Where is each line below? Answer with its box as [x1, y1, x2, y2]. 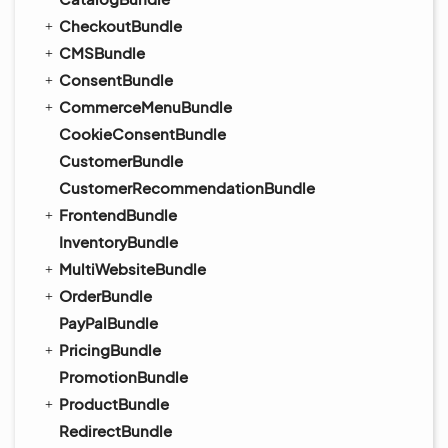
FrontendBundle [59, 205, 177, 224]
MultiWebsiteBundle [59, 259, 206, 278]
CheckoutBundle [59, 16, 182, 35]
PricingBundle [59, 340, 161, 359]
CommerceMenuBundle [59, 97, 232, 116]
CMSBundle [59, 43, 145, 62]
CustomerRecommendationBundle [59, 178, 315, 197]
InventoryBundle [59, 232, 178, 251]
